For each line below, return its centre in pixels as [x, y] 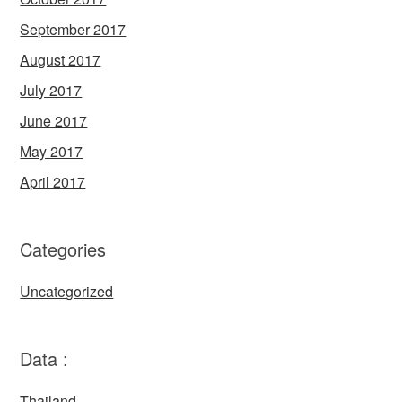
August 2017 [61, 60]
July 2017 [51, 91]
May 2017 [52, 152]
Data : [44, 359]
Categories [63, 249]
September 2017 [73, 30]
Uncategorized [67, 292]
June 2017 [54, 121]
